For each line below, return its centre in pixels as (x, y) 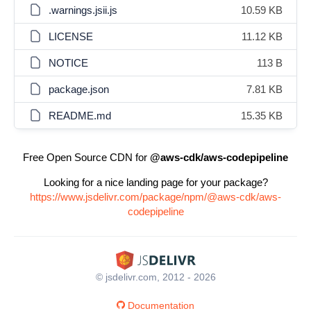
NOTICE (68, 63)
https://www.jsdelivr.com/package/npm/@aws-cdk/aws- (155, 197)
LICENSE (71, 36)
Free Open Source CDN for (86, 157)
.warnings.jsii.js (83, 10)
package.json (79, 89)
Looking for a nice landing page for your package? (155, 182)
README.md (80, 116)
